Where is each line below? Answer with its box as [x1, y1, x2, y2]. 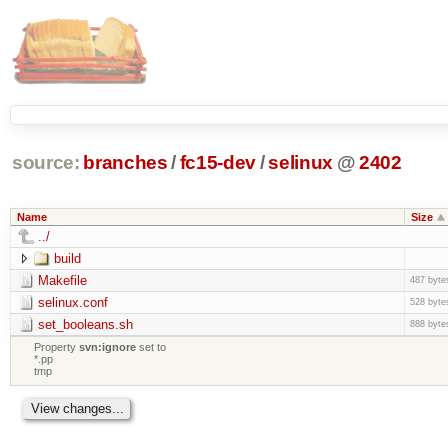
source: [11, 152, 80, 174]
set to [136, 340, 167, 353]
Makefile [37, 272, 87, 288]
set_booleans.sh [37, 316, 133, 332]
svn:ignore [79, 340, 137, 353]
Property [34, 340, 80, 353]
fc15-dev [179, 152, 257, 174]
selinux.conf [37, 294, 108, 310]
